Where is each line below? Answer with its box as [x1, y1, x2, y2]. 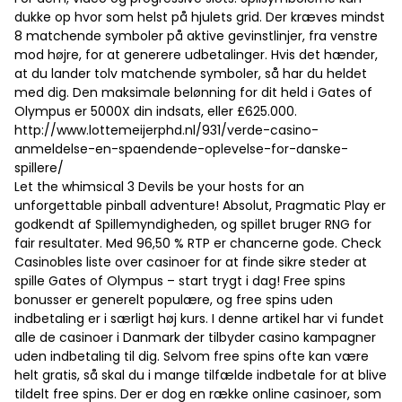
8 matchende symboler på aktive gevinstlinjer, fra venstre [14, 27, 378, 46]
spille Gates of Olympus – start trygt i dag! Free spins [14, 272, 345, 291]
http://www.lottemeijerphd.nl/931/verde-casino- [14, 121, 319, 140]
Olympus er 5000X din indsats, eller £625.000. [14, 102, 297, 121]
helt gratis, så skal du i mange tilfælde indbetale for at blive [14, 366, 387, 385]
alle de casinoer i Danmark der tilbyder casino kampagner [14, 328, 376, 347]
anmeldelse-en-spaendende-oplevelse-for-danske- [14, 140, 348, 159]
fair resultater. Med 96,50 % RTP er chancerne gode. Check [14, 234, 381, 253]
